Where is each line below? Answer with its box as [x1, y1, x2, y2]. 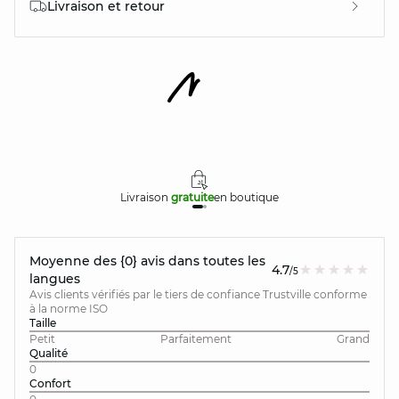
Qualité [29, 346, 68, 360]
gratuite [170, 191, 214, 204]
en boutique [213, 191, 279, 204]
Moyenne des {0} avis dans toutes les [29, 253, 265, 269]
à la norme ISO [29, 302, 108, 315]
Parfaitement [159, 332, 232, 346]
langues [29, 271, 80, 287]
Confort [29, 377, 74, 390]
